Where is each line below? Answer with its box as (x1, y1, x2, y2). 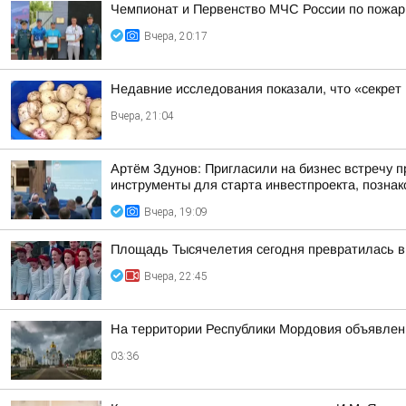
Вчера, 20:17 (144, 30, 208, 43)
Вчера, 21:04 (111, 110, 174, 122)
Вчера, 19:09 (144, 206, 208, 218)
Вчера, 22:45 (144, 270, 208, 283)
